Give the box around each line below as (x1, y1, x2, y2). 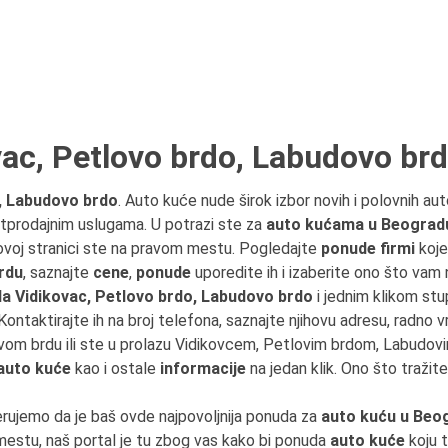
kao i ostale (71, 359, 160, 378)
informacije (160, 359, 246, 378)
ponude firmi (321, 239, 415, 258)
